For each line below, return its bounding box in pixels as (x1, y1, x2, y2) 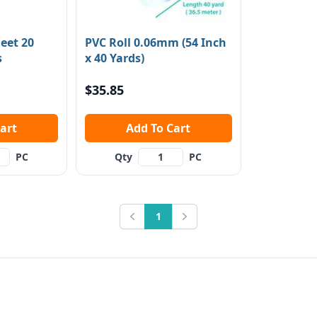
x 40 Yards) (85, 50, 145, 66)
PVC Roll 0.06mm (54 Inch (85, 35, 227, 50)
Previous (125, 216, 171, 232)
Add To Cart (151, 120, 191, 136)
